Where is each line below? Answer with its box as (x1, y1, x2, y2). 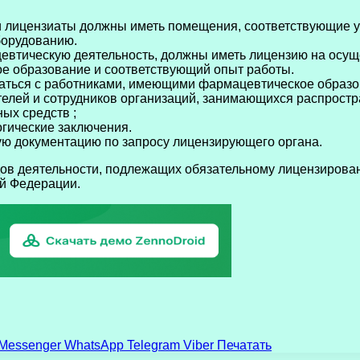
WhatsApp (64, 337, 124, 352)
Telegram (127, 337, 180, 352)
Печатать (217, 337, 272, 352)
